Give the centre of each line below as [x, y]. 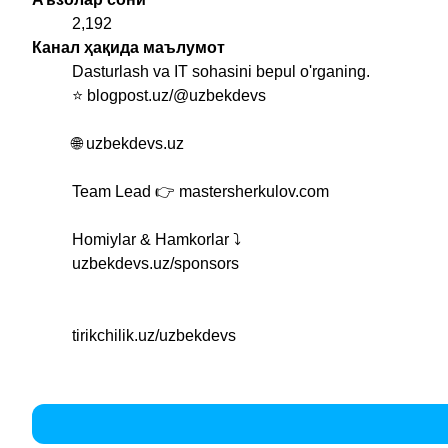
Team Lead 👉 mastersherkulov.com [200, 192]
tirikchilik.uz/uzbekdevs [154, 336]
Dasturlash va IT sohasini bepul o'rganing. [221, 72]
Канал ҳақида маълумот [128, 48]
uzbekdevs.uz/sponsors [155, 264]
